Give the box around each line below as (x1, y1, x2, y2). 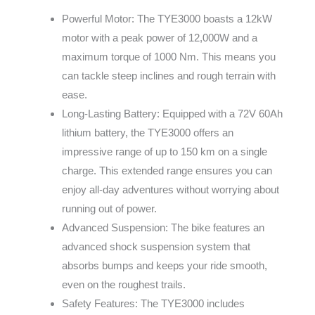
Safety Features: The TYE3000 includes (61, 297, 245, 310)
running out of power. (61, 202, 157, 215)
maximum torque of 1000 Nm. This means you (61, 51, 276, 63)
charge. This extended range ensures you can (61, 165, 272, 177)
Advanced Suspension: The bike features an (61, 221, 264, 234)
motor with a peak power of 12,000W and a (61, 32, 257, 44)
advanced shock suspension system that (61, 240, 250, 253)
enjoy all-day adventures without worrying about (61, 184, 279, 196)
